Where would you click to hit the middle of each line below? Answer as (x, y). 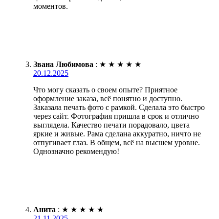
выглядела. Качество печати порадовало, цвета (111, 125)
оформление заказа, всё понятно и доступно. (108, 98)
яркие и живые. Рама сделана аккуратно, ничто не (117, 133)
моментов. (51, 6)
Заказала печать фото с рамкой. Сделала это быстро (119, 107)
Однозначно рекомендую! (76, 151)
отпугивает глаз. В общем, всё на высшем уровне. (117, 142)
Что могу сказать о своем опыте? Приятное (105, 89)
